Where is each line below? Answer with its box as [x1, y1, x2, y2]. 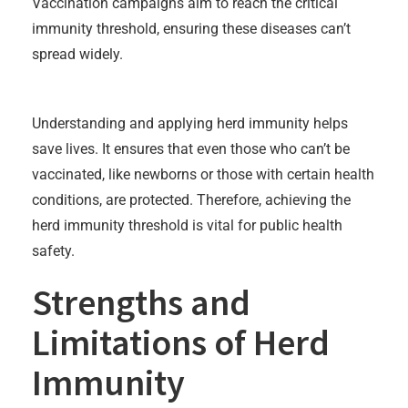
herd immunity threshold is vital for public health [32, 216, 342, 234]
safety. [32, 241, 75, 260]
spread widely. [32, 45, 123, 63]
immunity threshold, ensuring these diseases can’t [32, 19, 351, 37]
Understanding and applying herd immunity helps [32, 114, 348, 132]
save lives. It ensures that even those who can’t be [32, 139, 350, 158]
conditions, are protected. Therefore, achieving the [32, 190, 351, 209]
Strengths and [32, 279, 250, 325]
